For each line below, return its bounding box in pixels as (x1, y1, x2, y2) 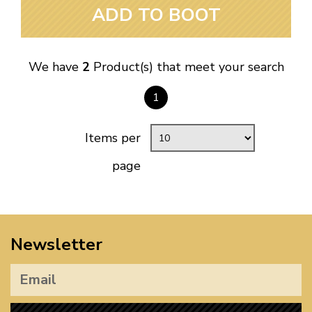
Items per (85, 130, 141, 147)
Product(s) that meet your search (89, 58, 284, 76)
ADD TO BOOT (91, 3, 221, 28)
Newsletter (10, 233, 102, 256)
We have (28, 58, 82, 76)
